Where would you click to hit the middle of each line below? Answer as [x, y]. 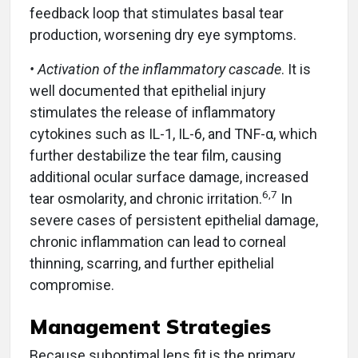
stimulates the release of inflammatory [153, 112]
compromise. [72, 284]
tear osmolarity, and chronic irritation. [146, 198]
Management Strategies [150, 326]
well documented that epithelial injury [148, 90]
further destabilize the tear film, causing [155, 155]
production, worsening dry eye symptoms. [163, 34]
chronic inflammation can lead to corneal [158, 241]
